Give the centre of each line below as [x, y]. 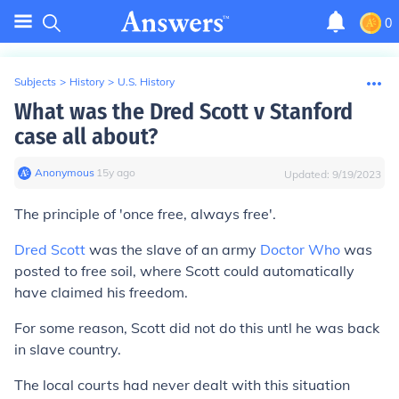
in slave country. [68, 349]
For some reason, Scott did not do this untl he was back [197, 328]
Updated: [308, 174]
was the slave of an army [173, 249]
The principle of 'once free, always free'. [145, 214]
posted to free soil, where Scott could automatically [184, 271]
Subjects [35, 81]
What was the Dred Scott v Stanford [183, 112]
